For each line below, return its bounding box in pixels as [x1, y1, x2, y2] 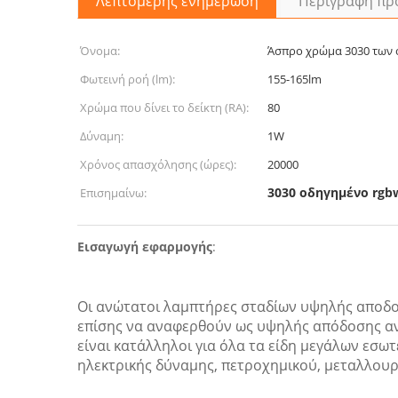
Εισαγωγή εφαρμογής [77, 238, 212, 255]
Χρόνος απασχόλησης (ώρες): [80, 156, 236, 172]
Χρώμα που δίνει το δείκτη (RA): [80, 99, 249, 115]
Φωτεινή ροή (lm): [80, 71, 175, 87]
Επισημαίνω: [80, 185, 147, 201]
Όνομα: [80, 43, 120, 59]
